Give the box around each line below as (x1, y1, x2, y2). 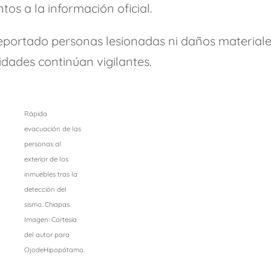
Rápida (24, 109, 47, 119)
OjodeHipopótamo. (24, 246, 85, 255)
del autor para (24, 230, 70, 240)
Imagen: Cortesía (24, 215, 77, 224)
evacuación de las (24, 125, 81, 134)
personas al (24, 140, 61, 149)
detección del (24, 185, 67, 194)
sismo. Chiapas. (24, 200, 71, 209)
